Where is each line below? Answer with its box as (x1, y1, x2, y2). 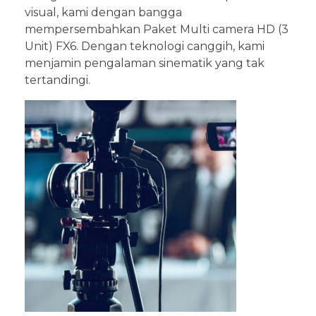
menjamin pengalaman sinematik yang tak (25, 56, 265, 70)
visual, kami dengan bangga (25, 5, 182, 19)
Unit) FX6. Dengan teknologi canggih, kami (25, 39, 265, 53)
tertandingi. (25, 73, 90, 87)
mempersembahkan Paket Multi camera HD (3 (25, 22, 288, 36)
